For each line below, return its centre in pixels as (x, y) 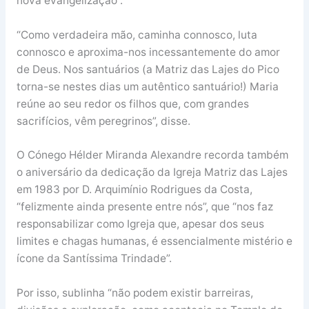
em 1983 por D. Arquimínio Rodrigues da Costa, (134, 190)
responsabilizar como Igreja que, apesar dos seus (140, 224)
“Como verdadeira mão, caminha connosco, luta (137, 34)
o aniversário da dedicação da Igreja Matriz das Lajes (152, 172)
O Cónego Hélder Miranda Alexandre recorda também (152, 155)
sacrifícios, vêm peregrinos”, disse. (103, 121)
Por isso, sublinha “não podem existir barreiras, (134, 293)
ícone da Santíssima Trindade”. (94, 259)
